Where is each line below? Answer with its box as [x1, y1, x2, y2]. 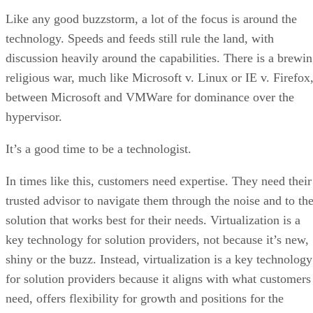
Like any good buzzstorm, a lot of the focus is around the [6, 11, 297, 26]
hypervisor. [6, 109, 62, 124]
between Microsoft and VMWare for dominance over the [6, 89, 294, 104]
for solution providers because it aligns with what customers [6, 271, 311, 286]
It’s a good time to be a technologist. [6, 141, 195, 156]
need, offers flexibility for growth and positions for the [6, 291, 284, 305]
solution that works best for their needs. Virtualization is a [6, 212, 300, 227]
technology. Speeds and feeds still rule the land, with [6, 31, 274, 45]
